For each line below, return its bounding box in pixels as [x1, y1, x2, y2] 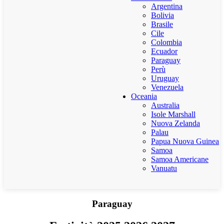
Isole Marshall [151, 110, 195, 118]
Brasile [151, 20, 173, 28]
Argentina [151, 2, 182, 10]
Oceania [131, 92, 157, 100]
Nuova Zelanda [151, 119, 200, 127]
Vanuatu [151, 164, 177, 172]
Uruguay [151, 74, 179, 82]
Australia [151, 101, 179, 109]
